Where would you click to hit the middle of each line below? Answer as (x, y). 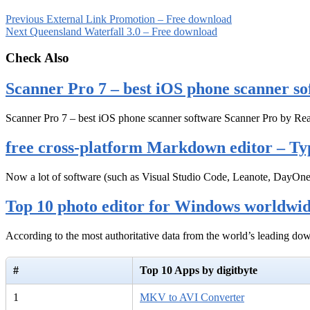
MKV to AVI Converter (192, 298)
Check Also (37, 58)
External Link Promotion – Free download (138, 19)
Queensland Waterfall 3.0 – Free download (122, 31)
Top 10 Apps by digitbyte (199, 271)
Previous (25, 19)
